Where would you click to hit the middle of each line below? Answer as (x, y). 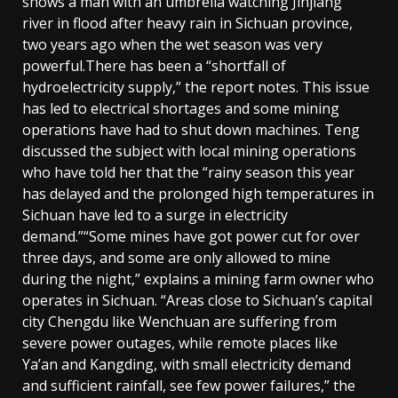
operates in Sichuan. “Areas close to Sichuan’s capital (197, 300)
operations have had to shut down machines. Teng (191, 129)
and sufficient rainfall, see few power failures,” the (189, 385)
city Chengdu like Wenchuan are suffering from (179, 321)
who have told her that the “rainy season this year (188, 172)
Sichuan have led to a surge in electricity (155, 215)
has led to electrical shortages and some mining (181, 108)
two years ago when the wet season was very (172, 44)
